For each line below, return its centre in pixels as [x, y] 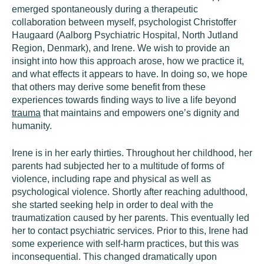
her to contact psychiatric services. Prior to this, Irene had [130, 231]
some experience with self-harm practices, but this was [125, 244]
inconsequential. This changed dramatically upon [114, 257]
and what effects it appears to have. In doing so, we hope [130, 74]
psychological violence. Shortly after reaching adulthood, [130, 192]
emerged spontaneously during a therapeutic [105, 9]
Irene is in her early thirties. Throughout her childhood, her [132, 153]
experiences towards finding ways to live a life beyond [124, 100]
